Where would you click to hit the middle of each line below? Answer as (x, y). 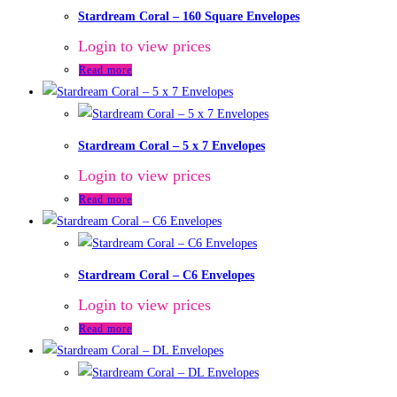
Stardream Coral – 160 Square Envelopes (189, 16)
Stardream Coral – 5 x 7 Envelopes (171, 146)
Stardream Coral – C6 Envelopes (166, 276)
